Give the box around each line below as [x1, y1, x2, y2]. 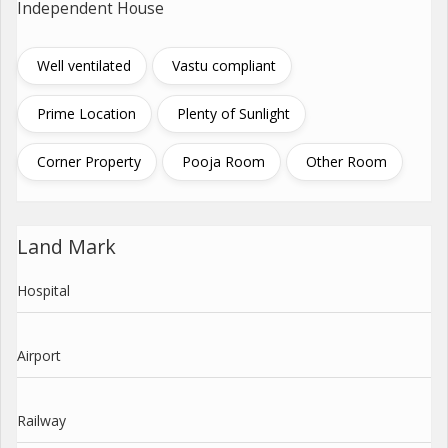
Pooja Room [182, 152, 265, 171]
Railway [17, 411, 66, 430]
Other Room [306, 152, 387, 171]
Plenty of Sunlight [177, 104, 290, 123]
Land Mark [17, 233, 116, 260]
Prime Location [37, 104, 136, 123]
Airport [17, 346, 61, 365]
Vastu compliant [172, 56, 276, 75]
